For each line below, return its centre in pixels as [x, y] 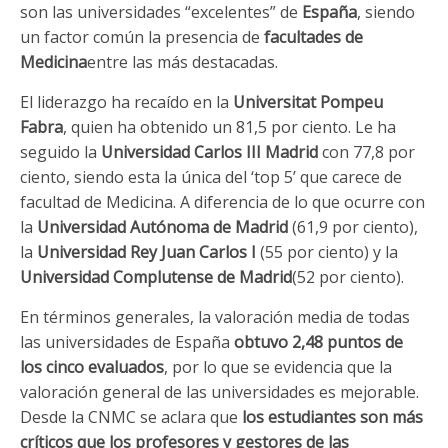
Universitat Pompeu [308, 101]
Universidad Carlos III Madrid [211, 151]
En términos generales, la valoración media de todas [215, 316]
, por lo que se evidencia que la [278, 366]
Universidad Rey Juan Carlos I [148, 251]
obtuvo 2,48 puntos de [318, 341]
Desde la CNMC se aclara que [131, 416]
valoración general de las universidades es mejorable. [219, 391]
